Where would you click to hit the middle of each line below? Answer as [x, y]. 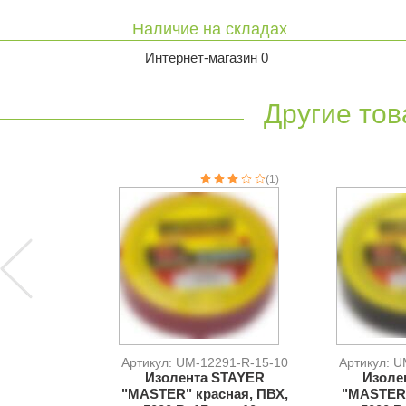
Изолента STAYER [205, 377]
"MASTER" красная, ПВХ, [205, 394]
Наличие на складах [210, 29]
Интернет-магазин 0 [207, 58]
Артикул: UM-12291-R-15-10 [205, 362]
